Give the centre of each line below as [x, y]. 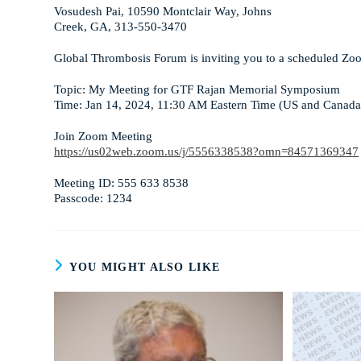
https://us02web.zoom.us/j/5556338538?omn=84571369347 [207, 151]
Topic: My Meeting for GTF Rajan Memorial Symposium [197, 89]
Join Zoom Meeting [104, 136]
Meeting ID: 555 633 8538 [122, 183]
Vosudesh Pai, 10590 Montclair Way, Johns [163, 11]
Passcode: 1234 [93, 198]
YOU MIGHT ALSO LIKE [145, 267]
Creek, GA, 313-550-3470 [121, 27]
